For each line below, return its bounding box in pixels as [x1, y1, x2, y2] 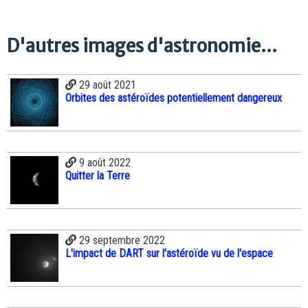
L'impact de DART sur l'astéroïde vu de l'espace [65, 247, 273, 261]
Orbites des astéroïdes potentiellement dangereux [65, 91, 282, 105]
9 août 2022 [76, 156, 131, 170]
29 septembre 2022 [76, 234, 165, 247]
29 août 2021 [76, 78, 136, 92]
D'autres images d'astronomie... [7, 34, 277, 57]
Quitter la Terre [65, 169, 130, 183]
